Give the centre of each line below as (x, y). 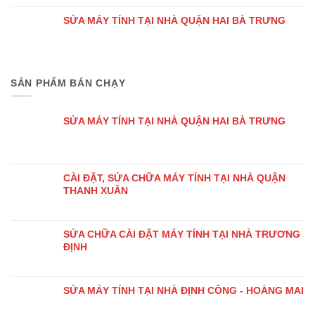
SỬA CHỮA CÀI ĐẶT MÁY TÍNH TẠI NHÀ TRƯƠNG (182, 234)
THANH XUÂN (96, 190)
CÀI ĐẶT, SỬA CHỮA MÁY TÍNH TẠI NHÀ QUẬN (174, 178)
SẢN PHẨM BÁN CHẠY (68, 83)
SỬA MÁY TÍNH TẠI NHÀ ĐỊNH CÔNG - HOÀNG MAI (184, 290)
